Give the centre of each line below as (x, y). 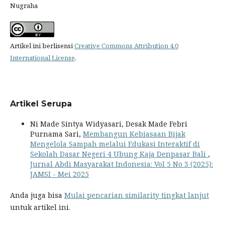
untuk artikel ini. (40, 207)
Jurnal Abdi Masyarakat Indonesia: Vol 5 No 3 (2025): (121, 164)
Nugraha (24, 6)
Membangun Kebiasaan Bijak (134, 134)
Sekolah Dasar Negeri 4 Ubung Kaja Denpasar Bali (119, 154)
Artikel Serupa (41, 104)
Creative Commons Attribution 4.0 (126, 46)
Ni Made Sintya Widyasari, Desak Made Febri (108, 124)
